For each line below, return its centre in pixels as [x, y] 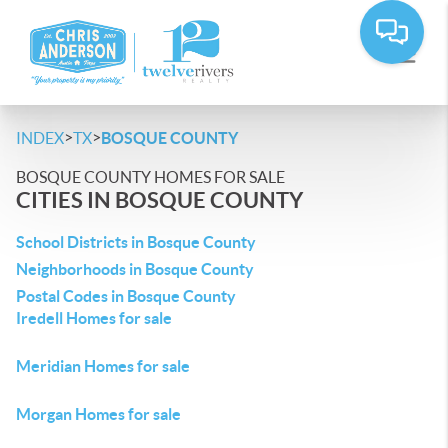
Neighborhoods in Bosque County [135, 269]
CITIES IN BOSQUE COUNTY [159, 199]
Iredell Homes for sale [94, 318]
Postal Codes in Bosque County [126, 296]
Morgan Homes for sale [98, 414]
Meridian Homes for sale [103, 366]
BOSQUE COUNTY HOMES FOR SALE [150, 177]
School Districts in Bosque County [136, 242]
